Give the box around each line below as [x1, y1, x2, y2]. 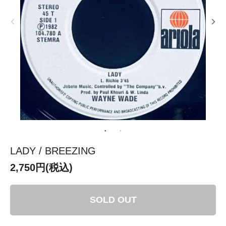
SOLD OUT [89, 194, 137, 205]
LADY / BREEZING [10, 145, 96, 156]
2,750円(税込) [10, 161, 73, 173]
